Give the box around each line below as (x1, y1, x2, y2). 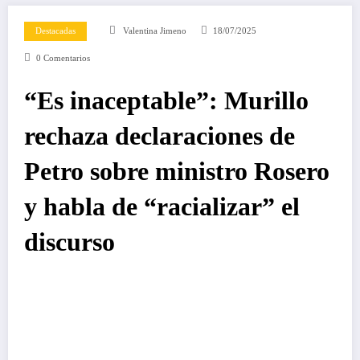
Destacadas (35, 26, 76, 35)
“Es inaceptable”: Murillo (24, 86, 309, 115)
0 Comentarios (35, 53, 90, 63)
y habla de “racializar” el (24, 192, 300, 221)
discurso (24, 227, 115, 256)
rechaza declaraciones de (24, 121, 295, 150)
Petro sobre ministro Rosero (24, 157, 329, 186)
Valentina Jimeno (123, 26, 186, 35)
